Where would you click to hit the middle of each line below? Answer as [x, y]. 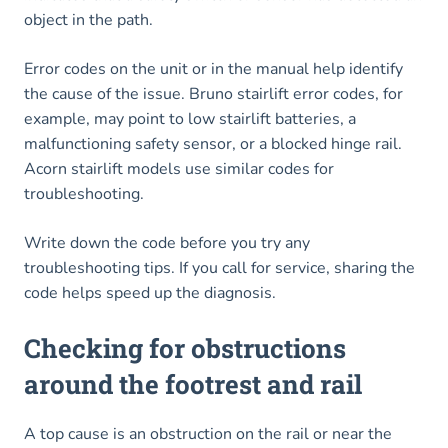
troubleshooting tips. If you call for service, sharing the [219, 268]
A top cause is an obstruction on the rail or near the [208, 434]
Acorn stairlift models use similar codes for [179, 169]
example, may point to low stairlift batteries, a [190, 119]
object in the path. [88, 20]
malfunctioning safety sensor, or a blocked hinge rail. [213, 144]
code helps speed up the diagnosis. [150, 293]
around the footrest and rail [193, 384]
